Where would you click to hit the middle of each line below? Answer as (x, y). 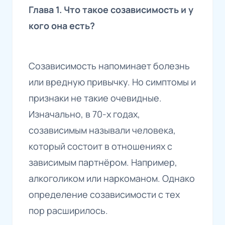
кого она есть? (62, 26)
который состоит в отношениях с (100, 146)
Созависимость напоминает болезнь (109, 66)
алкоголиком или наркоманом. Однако (112, 179)
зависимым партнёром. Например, (103, 162)
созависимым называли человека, (102, 130)
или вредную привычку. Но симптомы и (112, 82)
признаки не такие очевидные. (95, 98)
